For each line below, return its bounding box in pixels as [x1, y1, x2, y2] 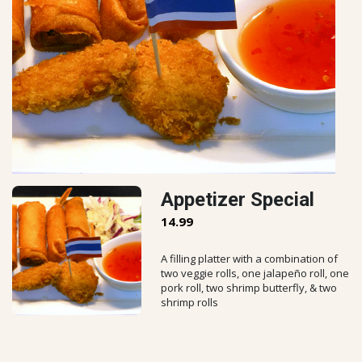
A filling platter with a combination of [161, 251, 338, 266]
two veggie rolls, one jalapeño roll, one [161, 266, 349, 280]
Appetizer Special [161, 188, 314, 211]
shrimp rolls [161, 295, 218, 309]
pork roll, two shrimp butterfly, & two [161, 280, 337, 295]
